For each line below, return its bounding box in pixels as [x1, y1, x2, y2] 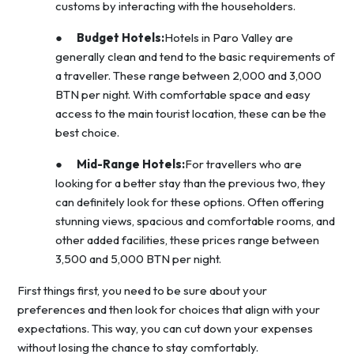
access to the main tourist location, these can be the [55, 106, 326, 122]
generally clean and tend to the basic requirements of [55, 49, 335, 65]
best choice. [55, 125, 119, 141]
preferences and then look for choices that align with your [17, 302, 320, 318]
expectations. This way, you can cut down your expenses [17, 321, 313, 337]
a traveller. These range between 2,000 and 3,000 [55, 68, 322, 84]
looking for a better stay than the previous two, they [55, 175, 326, 191]
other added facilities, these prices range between [55, 232, 319, 248]
